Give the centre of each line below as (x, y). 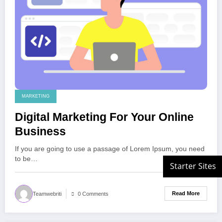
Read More (186, 194)
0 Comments (93, 194)
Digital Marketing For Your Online (104, 117)
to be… (26, 159)
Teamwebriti (47, 194)
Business (40, 131)
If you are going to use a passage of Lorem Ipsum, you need (110, 149)
